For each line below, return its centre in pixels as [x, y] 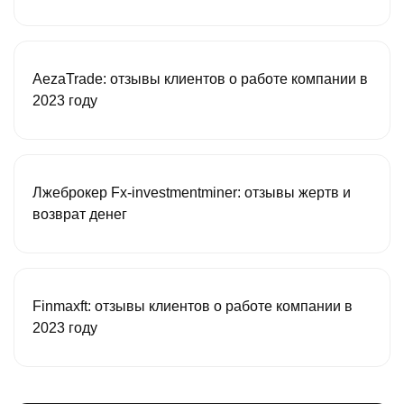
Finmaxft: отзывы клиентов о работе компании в [193, 307]
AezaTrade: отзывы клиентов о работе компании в [200, 79]
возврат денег [80, 215]
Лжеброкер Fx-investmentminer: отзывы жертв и [192, 193]
